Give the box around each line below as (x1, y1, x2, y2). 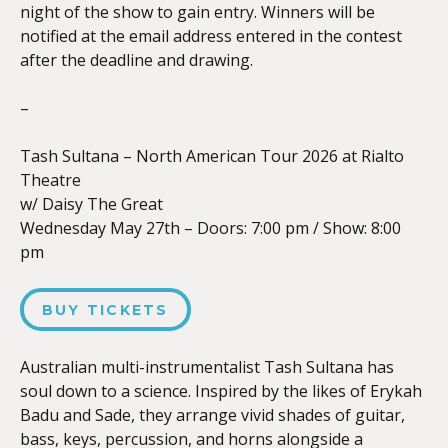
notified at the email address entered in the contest (20, 25, 402, 47)
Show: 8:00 (323, 217, 401, 239)
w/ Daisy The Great (20, 193, 163, 215)
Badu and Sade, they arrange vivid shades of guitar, (20, 404, 405, 426)
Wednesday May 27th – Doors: (20, 217, 251, 239)
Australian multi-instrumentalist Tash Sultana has (20, 356, 394, 378)
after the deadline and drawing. (20, 49, 253, 71)
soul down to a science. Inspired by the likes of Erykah (20, 380, 422, 402)
